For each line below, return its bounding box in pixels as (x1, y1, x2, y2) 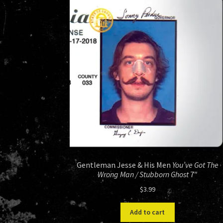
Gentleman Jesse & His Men (76, 160, 172, 170)
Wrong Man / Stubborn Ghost (97, 169, 189, 180)
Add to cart (130, 208, 165, 217)
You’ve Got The (172, 160, 219, 170)
